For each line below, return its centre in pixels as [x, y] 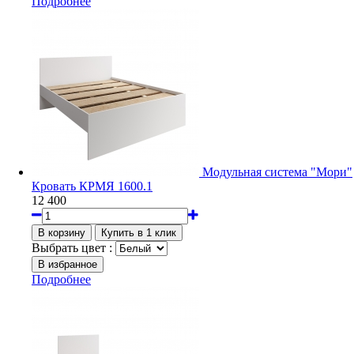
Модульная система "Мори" [277, 171]
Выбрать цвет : [72, 247]
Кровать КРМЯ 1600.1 [92, 186]
